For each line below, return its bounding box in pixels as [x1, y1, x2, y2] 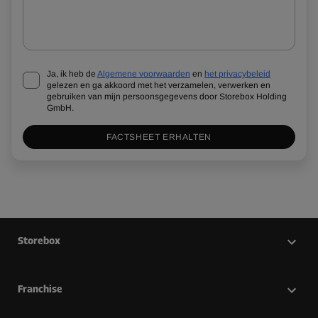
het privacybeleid [204, 68, 270, 79]
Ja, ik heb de [47, 68, 96, 79]
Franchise [18, 284, 62, 295]
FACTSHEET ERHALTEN [106, 131, 212, 142]
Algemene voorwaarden [97, 68, 190, 79]
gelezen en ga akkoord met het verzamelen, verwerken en [47, 79, 270, 90]
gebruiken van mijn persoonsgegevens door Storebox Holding [47, 91, 287, 102]
